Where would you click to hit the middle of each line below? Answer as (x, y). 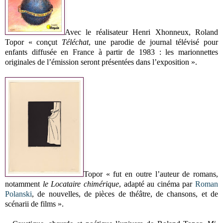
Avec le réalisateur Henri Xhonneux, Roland (141, 32)
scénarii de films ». (34, 204)
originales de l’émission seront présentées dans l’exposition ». (101, 62)
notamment (24, 184)
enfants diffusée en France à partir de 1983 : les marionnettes (111, 52)
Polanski (18, 194)
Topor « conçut (33, 42)
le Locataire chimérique (81, 184)
